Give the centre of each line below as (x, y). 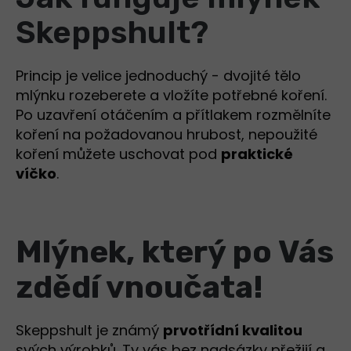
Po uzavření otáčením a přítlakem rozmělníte (173, 115)
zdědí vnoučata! (139, 288)
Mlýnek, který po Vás (175, 252)
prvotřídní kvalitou (233, 331)
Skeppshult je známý (89, 331)
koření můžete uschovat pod (118, 154)
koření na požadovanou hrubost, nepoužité (166, 135)
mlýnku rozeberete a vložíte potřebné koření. (171, 96)
